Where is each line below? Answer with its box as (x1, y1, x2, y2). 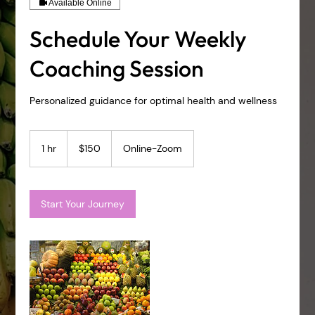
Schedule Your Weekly (30, 25, 247, 53)
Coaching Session (30, 54, 205, 82)
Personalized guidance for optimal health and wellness (30, 94, 278, 107)
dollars (67, 146, 89, 154)
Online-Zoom (123, 142, 183, 155)
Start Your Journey (41, 198, 125, 210)
